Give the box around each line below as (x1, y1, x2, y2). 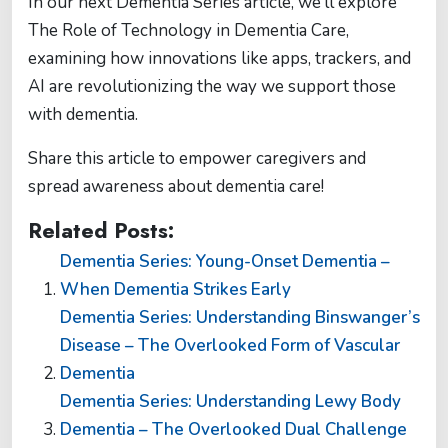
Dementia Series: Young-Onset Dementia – (60, 250, 390, 273)
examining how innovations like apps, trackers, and (28, 47, 411, 70)
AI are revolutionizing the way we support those (28, 75, 396, 98)
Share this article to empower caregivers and (28, 147, 366, 170)
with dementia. (28, 103, 138, 126)
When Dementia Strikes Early (60, 278, 291, 301)
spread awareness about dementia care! (28, 175, 324, 198)
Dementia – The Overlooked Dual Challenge (60, 418, 407, 441)
